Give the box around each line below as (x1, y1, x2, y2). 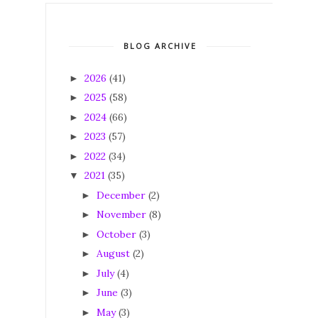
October (96, 227, 136, 241)
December (96, 188, 146, 202)
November (96, 208, 146, 221)
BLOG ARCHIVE (123, 40, 197, 51)
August (96, 247, 130, 261)
